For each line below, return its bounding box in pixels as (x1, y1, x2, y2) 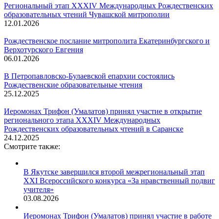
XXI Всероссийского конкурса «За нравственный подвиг (23, 176, 215, 185)
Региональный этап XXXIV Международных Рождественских (4, 1, 213, 10)
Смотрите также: (4, 142, 60, 151)
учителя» (23, 185, 54, 194)
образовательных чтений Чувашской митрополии (4, 10, 170, 19)
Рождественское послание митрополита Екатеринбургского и (4, 37, 210, 45)
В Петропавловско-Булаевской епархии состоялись (4, 72, 175, 81)
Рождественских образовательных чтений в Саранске (4, 125, 183, 133)
